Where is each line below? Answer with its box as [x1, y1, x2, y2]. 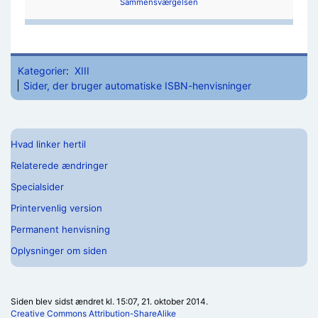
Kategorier [18, 64, 66, 77]
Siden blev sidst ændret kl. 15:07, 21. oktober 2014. [11, 295, 208, 307]
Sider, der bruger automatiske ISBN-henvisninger [23, 79, 251, 92]
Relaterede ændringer [11, 160, 108, 171]
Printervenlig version [11, 202, 102, 214]
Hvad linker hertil [11, 138, 86, 150]
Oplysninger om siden [11, 245, 107, 256]
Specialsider [11, 181, 64, 192]
